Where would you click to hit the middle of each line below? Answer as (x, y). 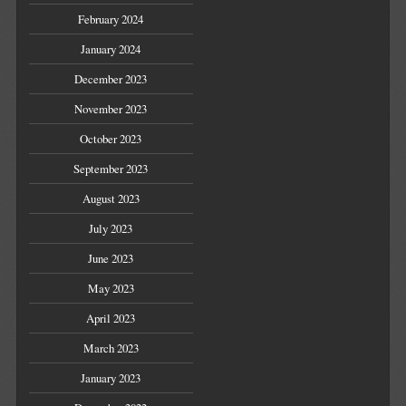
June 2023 (111, 259)
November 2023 (111, 109)
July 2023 (111, 229)
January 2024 (111, 49)
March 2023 (111, 348)
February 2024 (111, 19)
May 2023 (111, 289)
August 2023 (111, 199)
